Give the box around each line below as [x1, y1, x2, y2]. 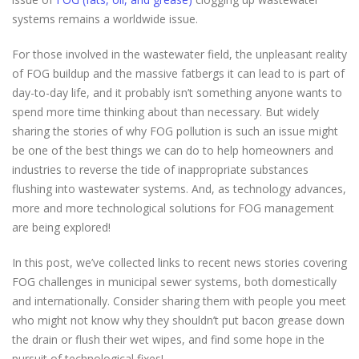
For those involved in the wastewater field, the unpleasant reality [12, 46, 347, 62]
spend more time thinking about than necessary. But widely [12, 104, 319, 119]
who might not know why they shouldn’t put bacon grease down [12, 313, 345, 328]
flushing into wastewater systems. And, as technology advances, [12, 181, 346, 196]
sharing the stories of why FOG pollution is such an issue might [12, 123, 338, 139]
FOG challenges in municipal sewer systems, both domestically [12, 274, 337, 289]
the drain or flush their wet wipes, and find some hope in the [12, 332, 325, 347]
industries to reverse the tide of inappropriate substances [12, 162, 309, 177]
